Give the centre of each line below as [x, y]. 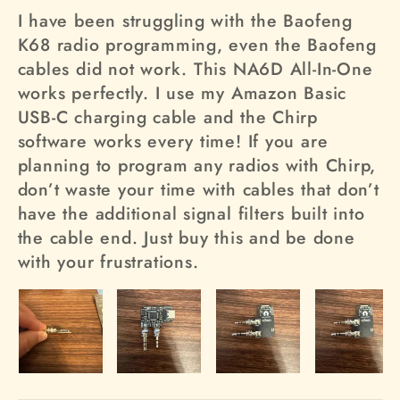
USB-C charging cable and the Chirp [168, 117]
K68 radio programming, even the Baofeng [197, 45]
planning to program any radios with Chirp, [197, 166]
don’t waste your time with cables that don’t [198, 190]
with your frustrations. [108, 262]
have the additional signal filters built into [191, 214]
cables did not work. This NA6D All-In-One [195, 69]
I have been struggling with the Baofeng [185, 21]
